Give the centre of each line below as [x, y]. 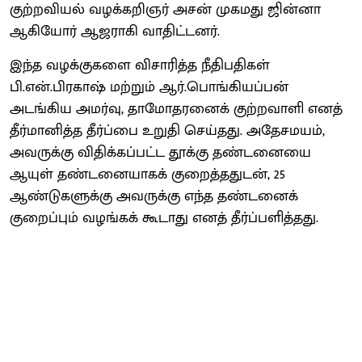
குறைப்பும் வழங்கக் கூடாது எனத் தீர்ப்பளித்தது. [164, 218]
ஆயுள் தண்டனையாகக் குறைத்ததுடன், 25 [147, 174]
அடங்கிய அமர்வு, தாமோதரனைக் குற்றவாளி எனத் [176, 109]
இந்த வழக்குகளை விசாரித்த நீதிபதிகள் [140, 65]
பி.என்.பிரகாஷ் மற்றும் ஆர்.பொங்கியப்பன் [149, 87]
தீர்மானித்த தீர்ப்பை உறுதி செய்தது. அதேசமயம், [167, 130]
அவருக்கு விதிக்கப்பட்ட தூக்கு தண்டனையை [160, 152]
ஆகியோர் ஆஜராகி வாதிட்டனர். [115, 31]
